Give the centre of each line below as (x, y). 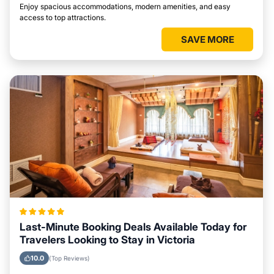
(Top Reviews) (69, 258)
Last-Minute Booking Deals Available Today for (133, 227)
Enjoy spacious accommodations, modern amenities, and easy (125, 6)
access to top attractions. (63, 17)
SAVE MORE (207, 39)
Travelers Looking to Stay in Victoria (107, 240)
